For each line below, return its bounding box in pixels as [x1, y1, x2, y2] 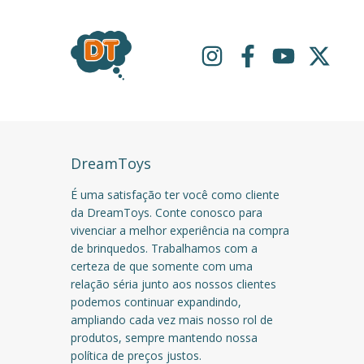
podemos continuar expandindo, [71, 293, 241, 310]
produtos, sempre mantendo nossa [71, 329, 258, 345]
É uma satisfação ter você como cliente [71, 186, 279, 202]
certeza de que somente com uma [71, 258, 253, 274]
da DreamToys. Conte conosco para [71, 204, 262, 220]
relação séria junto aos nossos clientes [71, 275, 276, 292]
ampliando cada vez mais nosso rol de [71, 311, 273, 327]
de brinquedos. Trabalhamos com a [71, 240, 258, 256]
